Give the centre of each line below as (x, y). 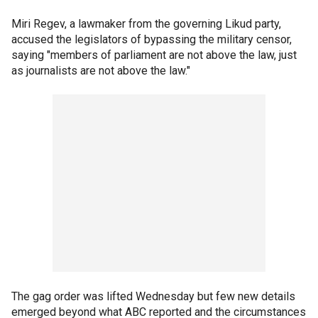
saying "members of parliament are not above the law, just (154, 55)
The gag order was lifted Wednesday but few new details (153, 296)
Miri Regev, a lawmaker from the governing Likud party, (146, 24)
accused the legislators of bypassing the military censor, (152, 39)
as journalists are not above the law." (101, 71)
